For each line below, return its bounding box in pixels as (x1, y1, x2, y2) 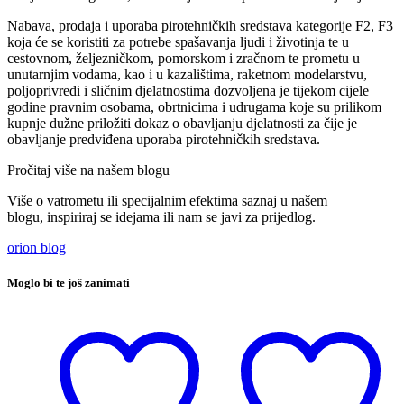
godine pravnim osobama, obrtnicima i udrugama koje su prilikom (7, 98, 381, 115)
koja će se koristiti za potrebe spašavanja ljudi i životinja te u (7, 33, 349, 50)
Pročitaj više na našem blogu (7, 161, 170, 178)
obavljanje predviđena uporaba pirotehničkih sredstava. (7, 131, 320, 147)
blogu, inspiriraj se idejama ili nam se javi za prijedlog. (7, 208, 316, 225)
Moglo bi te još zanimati (7, 275, 130, 289)
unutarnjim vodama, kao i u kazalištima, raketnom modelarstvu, (7, 66, 367, 82)
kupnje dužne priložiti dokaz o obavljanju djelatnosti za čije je (7, 115, 357, 131)
